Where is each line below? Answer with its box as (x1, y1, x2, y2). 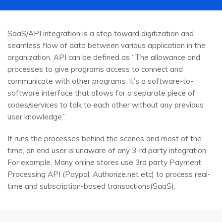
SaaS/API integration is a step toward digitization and (7, 29, 194, 39)
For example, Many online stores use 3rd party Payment (7, 158, 201, 167)
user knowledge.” (7, 112, 66, 122)
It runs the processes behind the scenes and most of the (7, 134, 202, 144)
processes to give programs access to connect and (7, 64, 183, 74)
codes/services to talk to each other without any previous (7, 100, 204, 110)
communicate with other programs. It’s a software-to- (7, 76, 193, 86)
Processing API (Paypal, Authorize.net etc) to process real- (7, 169, 211, 179)
